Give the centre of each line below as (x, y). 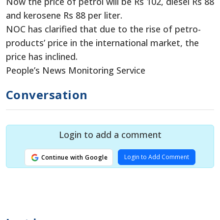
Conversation (47, 94)
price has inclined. (42, 56)
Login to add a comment (110, 134)
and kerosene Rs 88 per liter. (64, 15)
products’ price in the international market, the (102, 42)
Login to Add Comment (157, 157)
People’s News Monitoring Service (76, 70)
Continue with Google (74, 157)
